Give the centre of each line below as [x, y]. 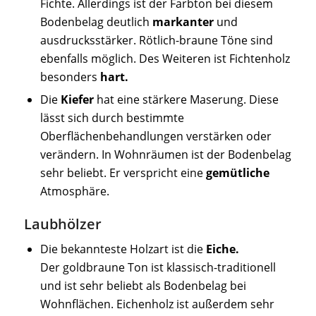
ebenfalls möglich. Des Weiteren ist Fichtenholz [165, 58]
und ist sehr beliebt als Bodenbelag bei [143, 285]
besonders [70, 77]
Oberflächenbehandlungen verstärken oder [156, 136]
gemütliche [237, 172]
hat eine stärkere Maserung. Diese [186, 99]
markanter [183, 22]
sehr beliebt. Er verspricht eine [123, 172]
